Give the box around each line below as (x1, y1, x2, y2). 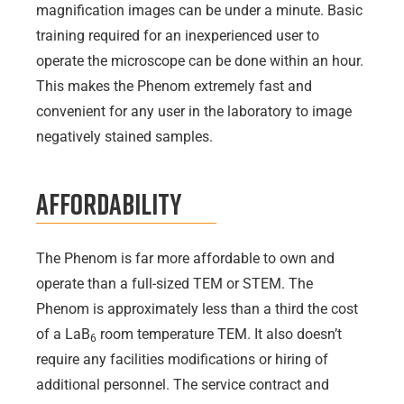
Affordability (36, 187, 181, 222)
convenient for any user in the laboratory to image (36, 102, 352, 120)
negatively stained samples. (36, 127, 213, 145)
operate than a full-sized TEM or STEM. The (36, 275, 313, 293)
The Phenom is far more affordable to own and (36, 250, 335, 268)
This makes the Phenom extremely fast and (36, 77, 312, 95)
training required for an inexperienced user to (36, 26, 319, 44)
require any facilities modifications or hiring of (36, 351, 328, 369)
